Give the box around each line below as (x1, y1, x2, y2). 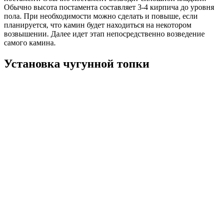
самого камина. (4, 38, 56, 47)
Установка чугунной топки (4, 57, 149, 70)
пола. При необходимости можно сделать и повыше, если (4, 12, 198, 21)
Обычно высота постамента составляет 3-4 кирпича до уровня (4, 3, 214, 12)
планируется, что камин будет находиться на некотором (4, 21, 191, 30)
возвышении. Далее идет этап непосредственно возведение (4, 30, 205, 38)
